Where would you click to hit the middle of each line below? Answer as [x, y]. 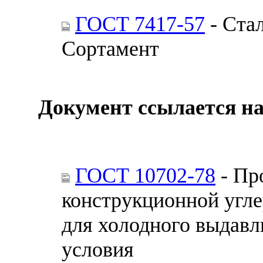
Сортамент [110, 48]
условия [98, 249]
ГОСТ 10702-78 [145, 175]
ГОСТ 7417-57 [140, 24]
